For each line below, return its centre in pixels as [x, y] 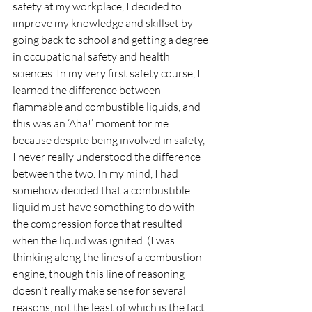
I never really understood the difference [108, 157]
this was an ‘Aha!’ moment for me [92, 123]
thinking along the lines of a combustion [108, 257]
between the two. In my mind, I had [96, 173]
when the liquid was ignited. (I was [95, 240]
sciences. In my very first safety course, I [108, 73]
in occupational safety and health [92, 56]
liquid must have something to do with [105, 207]
